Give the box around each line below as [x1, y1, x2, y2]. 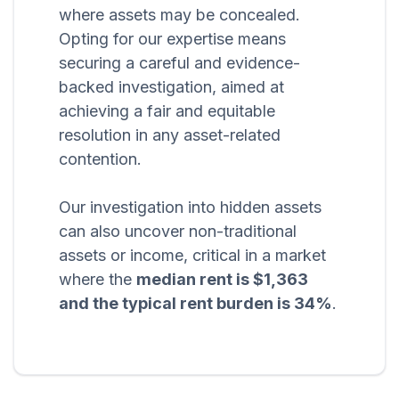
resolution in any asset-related [59, 126, 281, 145]
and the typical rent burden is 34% [59, 294, 332, 313]
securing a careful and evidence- [59, 53, 300, 73]
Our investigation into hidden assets [59, 198, 322, 217]
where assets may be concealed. [59, 5, 300, 25]
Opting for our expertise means [59, 29, 286, 49]
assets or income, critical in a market [59, 246, 326, 265]
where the [59, 270, 136, 289]
